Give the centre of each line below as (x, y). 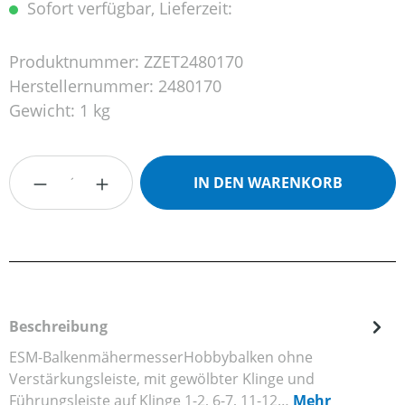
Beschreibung (58, 327)
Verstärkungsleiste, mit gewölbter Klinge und (162, 379)
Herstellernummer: (84, 86)
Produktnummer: (76, 62)
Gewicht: (44, 111)
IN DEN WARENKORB (268, 183)
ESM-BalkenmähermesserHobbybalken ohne (161, 358)
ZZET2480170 (193, 62)
